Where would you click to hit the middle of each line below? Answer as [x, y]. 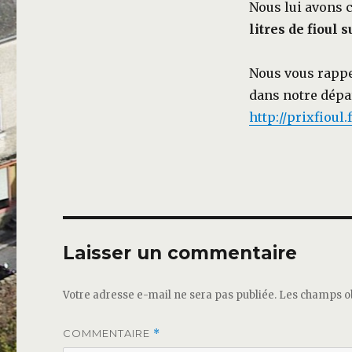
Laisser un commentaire [180, 253]
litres [267, 29]
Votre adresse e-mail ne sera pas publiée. [170, 295]
